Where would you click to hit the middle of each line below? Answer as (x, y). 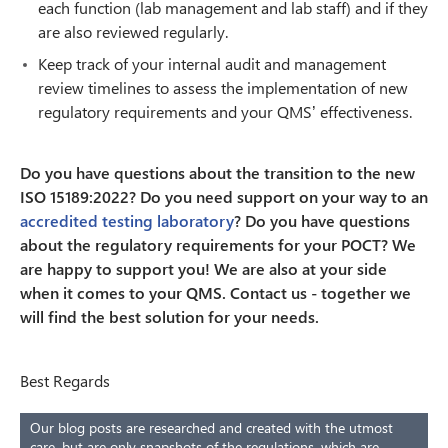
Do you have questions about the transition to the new (217, 173)
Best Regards (65, 381)
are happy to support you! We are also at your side (203, 269)
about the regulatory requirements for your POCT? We (218, 245)
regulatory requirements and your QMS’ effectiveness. (225, 112)
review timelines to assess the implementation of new (223, 88)
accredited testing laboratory (127, 221)
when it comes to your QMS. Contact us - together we (215, 293)
